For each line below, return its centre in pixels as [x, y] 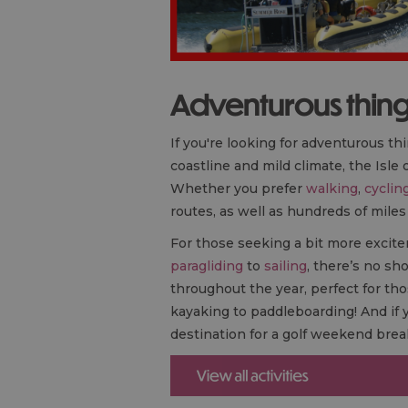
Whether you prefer [238, 188]
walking [332, 188]
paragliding [209, 265]
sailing [286, 265]
